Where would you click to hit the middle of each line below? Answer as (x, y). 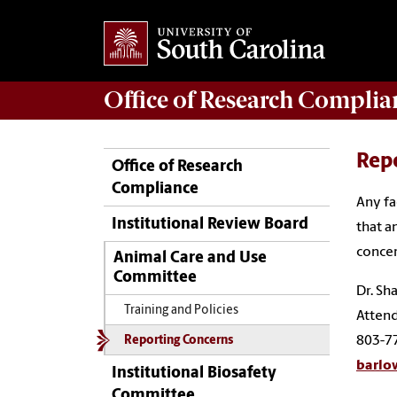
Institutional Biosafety (194, 374)
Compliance (155, 189)
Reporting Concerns (178, 341)
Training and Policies (181, 310)
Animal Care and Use (190, 259)
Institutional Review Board (210, 225)
